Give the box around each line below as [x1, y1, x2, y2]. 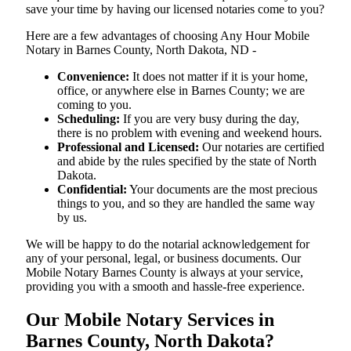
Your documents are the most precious [127, 182, 317, 196]
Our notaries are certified [199, 139, 324, 154]
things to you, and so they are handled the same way [57, 196, 315, 210]
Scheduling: [57, 111, 120, 125]
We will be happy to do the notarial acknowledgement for [26, 237, 309, 251]
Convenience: [57, 69, 129, 83]
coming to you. [57, 97, 132, 111]
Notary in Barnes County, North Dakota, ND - [26, 42, 256, 56]
